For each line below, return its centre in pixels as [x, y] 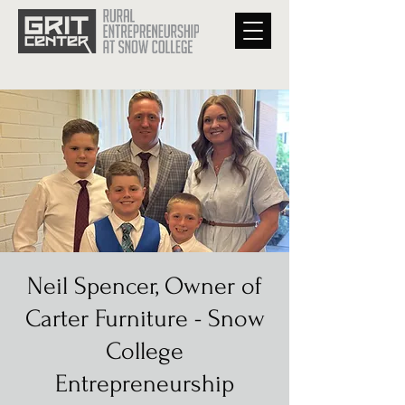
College [145, 351]
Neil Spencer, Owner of [145, 286]
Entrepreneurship [145, 384]
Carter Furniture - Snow [145, 319]
